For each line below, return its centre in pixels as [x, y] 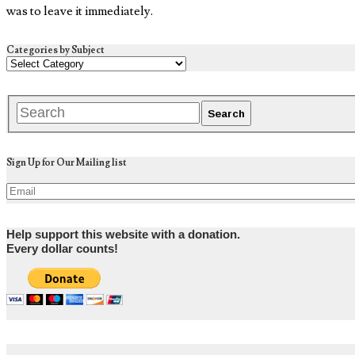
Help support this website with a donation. [123, 235]
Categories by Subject [55, 51]
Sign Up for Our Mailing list [67, 163]
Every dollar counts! [62, 249]
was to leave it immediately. [80, 11]
